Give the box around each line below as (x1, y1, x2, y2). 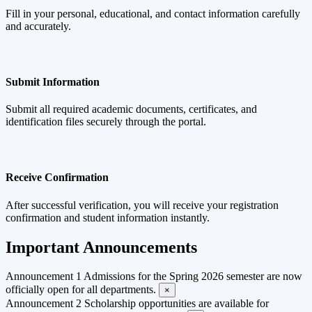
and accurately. (6, 20, 71, 33)
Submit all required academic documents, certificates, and (6, 103, 257, 116)
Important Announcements (6, 237, 197, 256)
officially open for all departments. (6, 283, 156, 296)
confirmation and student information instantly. (6, 211, 210, 224)
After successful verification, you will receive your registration (6, 198, 279, 211)
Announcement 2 (6, 297, 81, 310)
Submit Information (6, 76, 100, 88)
